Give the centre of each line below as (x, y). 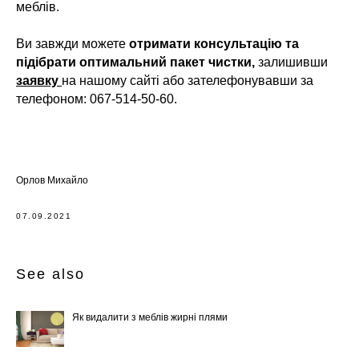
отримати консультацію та (214, 44)
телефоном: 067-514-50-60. (97, 99)
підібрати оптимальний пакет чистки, (135, 63)
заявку (39, 81)
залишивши (291, 63)
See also (50, 274)
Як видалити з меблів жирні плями (150, 318)
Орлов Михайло (52, 181)
